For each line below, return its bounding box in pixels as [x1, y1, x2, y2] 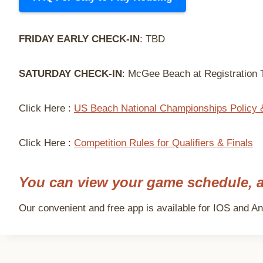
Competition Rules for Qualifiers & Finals [74, 137, 253, 149]
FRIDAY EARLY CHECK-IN [19, 33, 140, 45]
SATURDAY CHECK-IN [19, 68, 122, 79]
